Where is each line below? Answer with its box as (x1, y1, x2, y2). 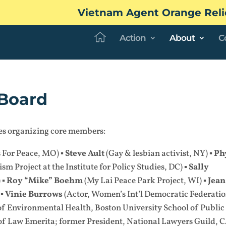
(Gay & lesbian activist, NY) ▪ (106, 148, 214, 159)
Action (120, 32, 146, 43)
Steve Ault (65, 148, 106, 159)
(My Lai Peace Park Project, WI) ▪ (83, 175, 207, 187)
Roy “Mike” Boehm (7, 175, 83, 187)
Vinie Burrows (5, 189, 65, 200)
